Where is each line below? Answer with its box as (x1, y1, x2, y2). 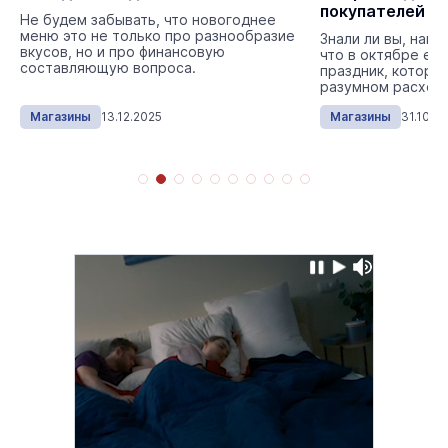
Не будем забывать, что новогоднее (20, 11, 276, 28)
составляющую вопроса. (20, 59, 196, 76)
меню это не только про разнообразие (20, 27, 295, 44)
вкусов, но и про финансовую (20, 43, 225, 60)
